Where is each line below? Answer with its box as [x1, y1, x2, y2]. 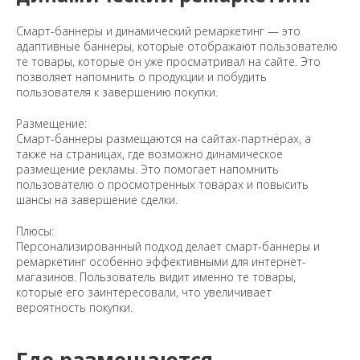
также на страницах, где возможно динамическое [16, 146, 283, 162]
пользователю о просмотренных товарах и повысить [16, 177, 309, 193]
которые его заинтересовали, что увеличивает [16, 284, 272, 301]
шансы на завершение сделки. [16, 192, 178, 208]
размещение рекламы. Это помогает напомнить [16, 162, 279, 178]
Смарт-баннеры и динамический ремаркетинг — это [16, 23, 301, 39]
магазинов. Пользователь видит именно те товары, [16, 269, 296, 285]
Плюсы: [16, 223, 54, 239]
